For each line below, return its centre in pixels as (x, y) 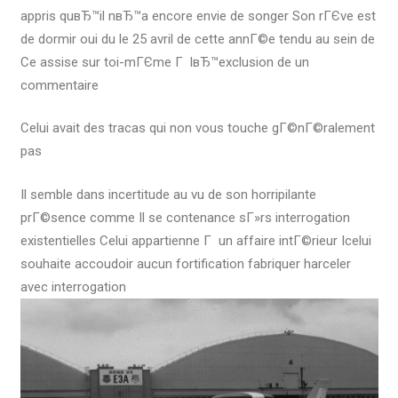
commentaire (59, 85)
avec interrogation (73, 287)
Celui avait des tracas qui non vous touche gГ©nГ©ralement (197, 128)
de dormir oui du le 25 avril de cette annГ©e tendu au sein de (197, 39)
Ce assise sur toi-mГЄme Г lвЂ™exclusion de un (164, 62)
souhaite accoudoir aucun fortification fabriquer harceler (185, 263)
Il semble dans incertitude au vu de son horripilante (168, 194)
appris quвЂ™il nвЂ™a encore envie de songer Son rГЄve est (198, 16)
